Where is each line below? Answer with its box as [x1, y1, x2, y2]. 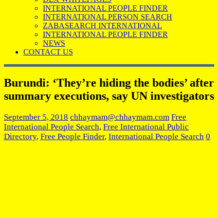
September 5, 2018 [4, 112, 68, 122]
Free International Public [103, 122, 189, 131]
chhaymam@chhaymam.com [70, 112, 169, 122]
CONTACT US [23, 48, 73, 56]
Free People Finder [40, 131, 105, 141]
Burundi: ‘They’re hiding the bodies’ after [4, 76, 214, 89]
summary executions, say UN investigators [4, 89, 214, 102]
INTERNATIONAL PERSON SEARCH [43, 13, 172, 21]
